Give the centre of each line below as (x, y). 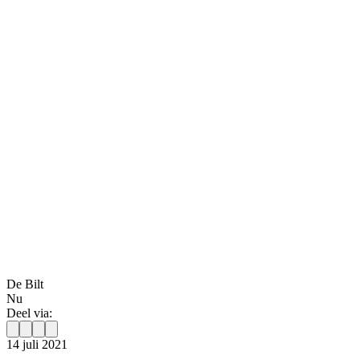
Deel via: (29, 313)
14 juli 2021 (37, 344)
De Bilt (25, 284)
